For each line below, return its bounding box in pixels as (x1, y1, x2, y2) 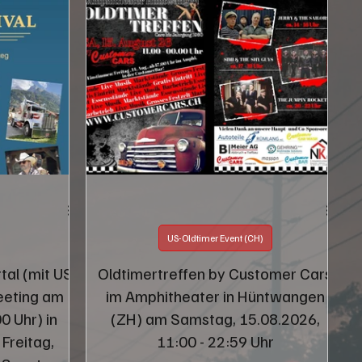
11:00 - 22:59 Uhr (156, 330, 274, 351)
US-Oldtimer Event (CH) (166, 231, 263, 244)
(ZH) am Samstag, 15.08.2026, (110, 307, 320, 329)
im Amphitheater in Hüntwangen (105, 284, 325, 306)
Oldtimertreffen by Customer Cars (98, 262, 333, 284)
